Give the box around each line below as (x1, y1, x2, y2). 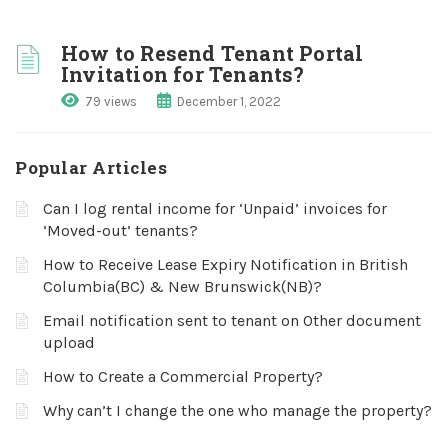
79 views (85, 94, 137, 109)
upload (43, 333, 95, 352)
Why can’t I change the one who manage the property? (43, 401, 432, 420)
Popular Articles (15, 156, 167, 179)
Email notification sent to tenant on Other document (43, 311, 421, 330)
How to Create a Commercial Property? (43, 367, 323, 386)
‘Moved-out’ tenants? (43, 221, 198, 240)
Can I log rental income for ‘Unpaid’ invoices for (43, 199, 387, 218)
